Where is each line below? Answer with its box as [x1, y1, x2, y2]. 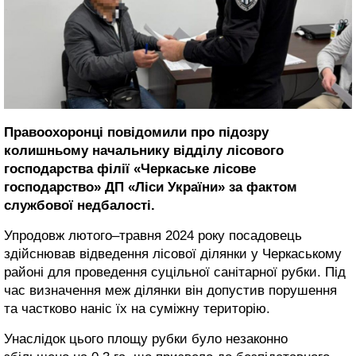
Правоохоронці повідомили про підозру [4, 124, 269, 140]
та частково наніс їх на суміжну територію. [4, 300, 270, 316]
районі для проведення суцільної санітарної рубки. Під [4, 264, 346, 280]
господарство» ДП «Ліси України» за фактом [4, 179, 297, 195]
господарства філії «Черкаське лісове [4, 161, 256, 176]
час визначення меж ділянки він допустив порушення [4, 282, 337, 298]
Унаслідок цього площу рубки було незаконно [4, 331, 288, 346]
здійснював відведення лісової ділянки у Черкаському [4, 246, 342, 261]
